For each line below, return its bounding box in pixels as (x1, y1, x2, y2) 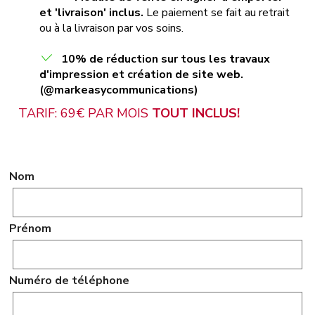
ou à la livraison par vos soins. (39, 20, 184, 36)
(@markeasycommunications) (39, 82, 199, 98)
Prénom (9, 221, 52, 236)
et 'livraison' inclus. (39, 5, 144, 20)
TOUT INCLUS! (152, 105, 240, 122)
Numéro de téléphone (9, 273, 130, 288)
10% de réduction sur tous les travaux (61, 51, 271, 67)
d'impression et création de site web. (39, 67, 244, 82)
